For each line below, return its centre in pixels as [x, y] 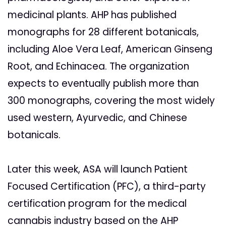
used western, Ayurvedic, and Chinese [97, 118]
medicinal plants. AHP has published [92, 15]
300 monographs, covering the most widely [111, 101]
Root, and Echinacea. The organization [98, 67]
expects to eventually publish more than [103, 84]
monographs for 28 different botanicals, [103, 32]
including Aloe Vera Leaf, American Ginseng [110, 49]
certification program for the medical [97, 204]
